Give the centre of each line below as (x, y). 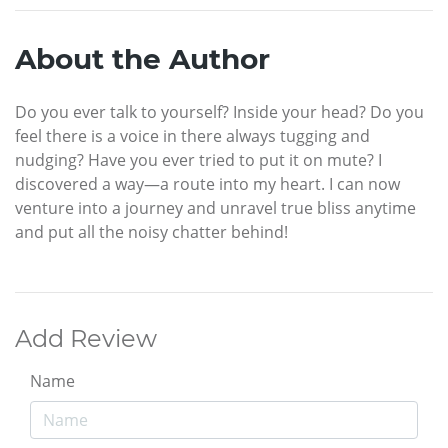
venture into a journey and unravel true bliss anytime (215, 207)
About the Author (142, 58)
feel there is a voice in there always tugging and (192, 135)
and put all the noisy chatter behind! (151, 231)
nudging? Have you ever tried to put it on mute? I (198, 159)
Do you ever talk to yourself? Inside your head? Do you (219, 111)
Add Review (86, 338)
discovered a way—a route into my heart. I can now (207, 183)
